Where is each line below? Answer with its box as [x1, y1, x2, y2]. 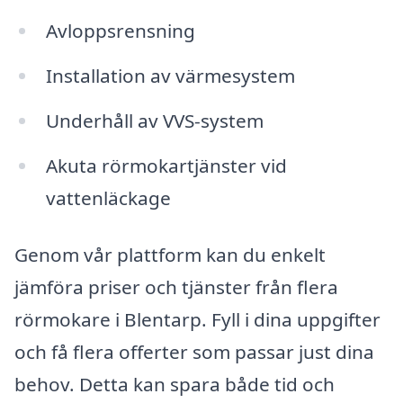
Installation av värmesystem [45, 62, 295, 88]
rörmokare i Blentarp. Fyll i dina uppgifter [14, 307, 381, 333]
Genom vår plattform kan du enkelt [14, 242, 326, 268]
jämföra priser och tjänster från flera [14, 274, 338, 300]
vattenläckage [45, 184, 171, 210]
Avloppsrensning [45, 18, 195, 44]
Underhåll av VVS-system [45, 107, 264, 133]
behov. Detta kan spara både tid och [14, 372, 335, 398]
